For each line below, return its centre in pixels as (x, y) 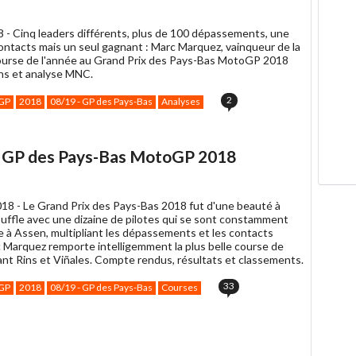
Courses (180, 287)
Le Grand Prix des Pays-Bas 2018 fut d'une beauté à (152, 205)
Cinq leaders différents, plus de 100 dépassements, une (151, 33)
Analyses (181, 101)
